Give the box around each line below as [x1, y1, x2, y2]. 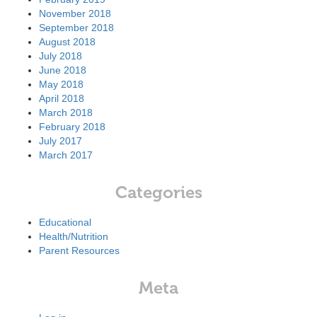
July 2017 [39, 135, 82, 146]
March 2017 [39, 149, 93, 161]
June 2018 [39, 64, 86, 76]
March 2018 [39, 107, 93, 118]
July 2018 [39, 50, 82, 62]
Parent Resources [39, 245, 120, 256]
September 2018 [39, 22, 114, 33]
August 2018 [39, 36, 96, 47]
